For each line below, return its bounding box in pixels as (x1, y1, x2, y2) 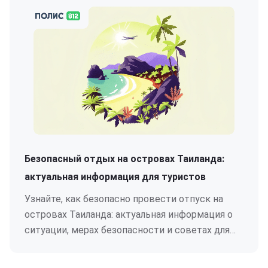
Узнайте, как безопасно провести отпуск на (25, 193, 223, 205)
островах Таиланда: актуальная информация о (25, 208, 233, 220)
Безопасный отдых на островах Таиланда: (25, 153, 224, 165)
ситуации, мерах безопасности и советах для (25, 224, 230, 236)
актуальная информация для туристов (25, 170, 206, 182)
